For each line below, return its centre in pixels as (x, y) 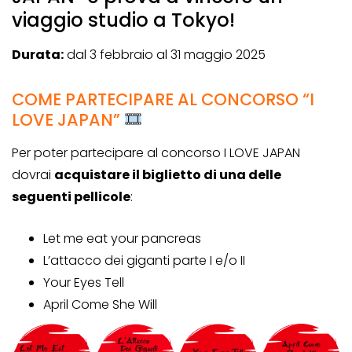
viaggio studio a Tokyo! (123, 20)
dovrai (33, 175)
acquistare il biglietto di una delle (168, 175)
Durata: (38, 55)
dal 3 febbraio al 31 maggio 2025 (165, 55)
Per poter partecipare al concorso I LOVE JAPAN (156, 153)
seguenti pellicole (71, 197)
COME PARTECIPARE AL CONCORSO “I (163, 100)
